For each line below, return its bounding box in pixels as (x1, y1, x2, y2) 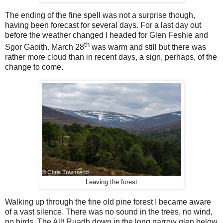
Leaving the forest (86, 178, 137, 186)
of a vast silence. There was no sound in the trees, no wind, (5, 207, 213, 216)
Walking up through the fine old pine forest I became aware (5, 197, 211, 206)
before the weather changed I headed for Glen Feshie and (5, 30, 208, 39)
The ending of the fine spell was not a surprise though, (5, 10, 195, 19)
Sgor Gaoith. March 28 (5, 42, 84, 51)
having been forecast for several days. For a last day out (5, 20, 201, 29)
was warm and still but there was (90, 42, 206, 51)
